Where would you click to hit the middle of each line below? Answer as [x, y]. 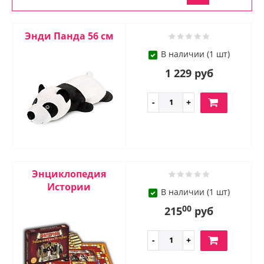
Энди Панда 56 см [69, 36]
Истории [69, 187]
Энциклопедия [69, 174]
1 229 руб [189, 73]
